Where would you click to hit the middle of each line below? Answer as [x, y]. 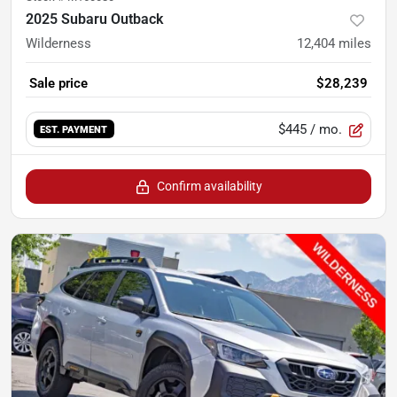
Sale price [58, 83]
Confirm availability [209, 186]
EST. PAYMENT [74, 130]
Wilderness [58, 43]
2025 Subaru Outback [94, 19]
